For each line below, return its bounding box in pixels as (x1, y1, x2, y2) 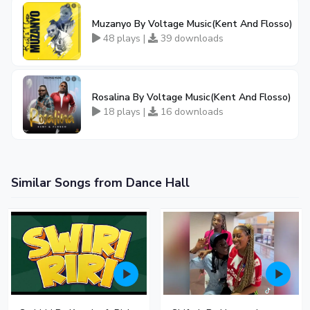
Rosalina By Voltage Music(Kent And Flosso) (92, 91, 291, 104)
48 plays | (100, 32, 148, 45)
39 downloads (158, 32, 224, 45)
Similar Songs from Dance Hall (11, 174, 190, 191)
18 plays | (100, 105, 148, 118)
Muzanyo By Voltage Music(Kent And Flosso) (92, 17, 293, 30)
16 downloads (158, 105, 224, 118)
